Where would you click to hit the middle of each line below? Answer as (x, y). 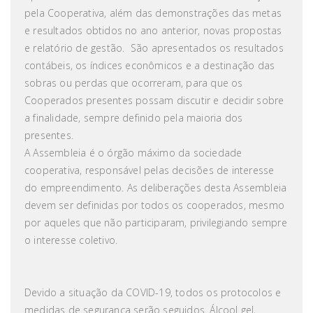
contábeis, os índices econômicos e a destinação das (150, 65)
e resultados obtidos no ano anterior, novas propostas (153, 30)
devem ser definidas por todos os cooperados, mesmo (155, 205)
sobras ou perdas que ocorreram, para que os (134, 83)
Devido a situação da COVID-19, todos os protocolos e (153, 292)
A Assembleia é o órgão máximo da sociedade (133, 153)
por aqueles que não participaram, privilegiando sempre (156, 223)
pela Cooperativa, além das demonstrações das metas (153, 13)
